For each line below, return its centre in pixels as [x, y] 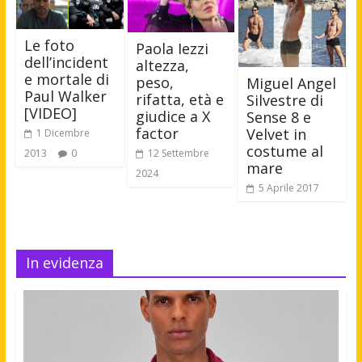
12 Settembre [178, 153]
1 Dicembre [63, 133]
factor [157, 133]
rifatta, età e [179, 99]
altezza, [162, 65]
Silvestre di [285, 100]
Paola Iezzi [172, 48]
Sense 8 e [279, 117]
